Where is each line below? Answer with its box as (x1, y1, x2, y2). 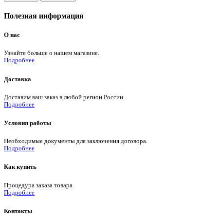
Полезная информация (4, 12, 84, 20)
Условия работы (4, 119, 51, 127)
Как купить (4, 163, 36, 171)
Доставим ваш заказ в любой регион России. (4, 93, 125, 101)
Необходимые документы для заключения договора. (4, 138, 147, 145)
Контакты (4, 207, 32, 215)
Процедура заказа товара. (4, 182, 74, 189)
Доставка (4, 75, 31, 83)
